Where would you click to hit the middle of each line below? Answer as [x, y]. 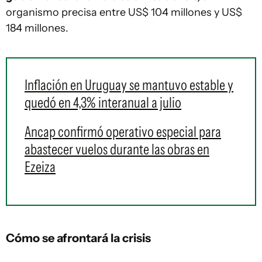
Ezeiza [40, 166]
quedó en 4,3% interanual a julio [103, 102]
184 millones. [38, 28]
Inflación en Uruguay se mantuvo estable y [129, 85]
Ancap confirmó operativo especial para [123, 131]
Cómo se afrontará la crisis [78, 237]
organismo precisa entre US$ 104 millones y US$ [124, 12]
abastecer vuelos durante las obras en [117, 149]
